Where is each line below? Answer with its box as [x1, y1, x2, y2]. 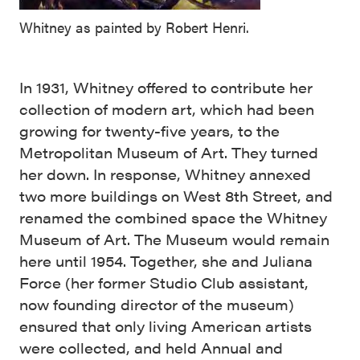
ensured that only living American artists [19, 315, 312, 336]
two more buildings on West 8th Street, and [19, 185, 333, 206]
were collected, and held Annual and [19, 337, 283, 358]
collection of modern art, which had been [19, 98, 314, 119]
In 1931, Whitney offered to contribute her [19, 76, 313, 97]
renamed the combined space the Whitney [19, 207, 327, 227]
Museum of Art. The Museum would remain [19, 228, 329, 249]
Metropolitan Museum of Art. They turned [19, 141, 318, 162]
